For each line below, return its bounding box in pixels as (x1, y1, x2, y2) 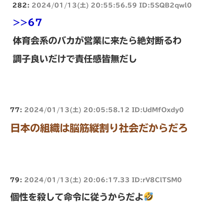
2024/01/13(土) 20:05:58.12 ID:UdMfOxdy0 (24, 106, 184, 112)
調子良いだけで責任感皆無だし (13, 54, 137, 63)
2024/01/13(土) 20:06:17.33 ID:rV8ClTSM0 (24, 176, 182, 183)
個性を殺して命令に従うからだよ (10, 192, 144, 201)
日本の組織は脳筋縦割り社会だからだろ (10, 122, 188, 133)
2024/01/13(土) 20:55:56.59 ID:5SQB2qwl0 (32, 1, 192, 8)
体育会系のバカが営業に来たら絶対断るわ (13, 36, 182, 45)
